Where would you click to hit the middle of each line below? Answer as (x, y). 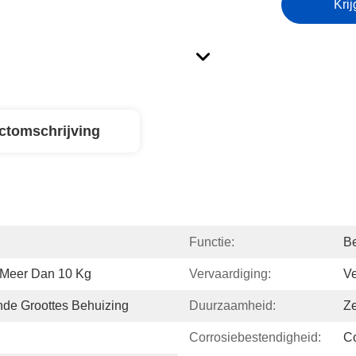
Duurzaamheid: (232, 306)
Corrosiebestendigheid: (255, 337)
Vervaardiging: (230, 274)
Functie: (212, 242)
